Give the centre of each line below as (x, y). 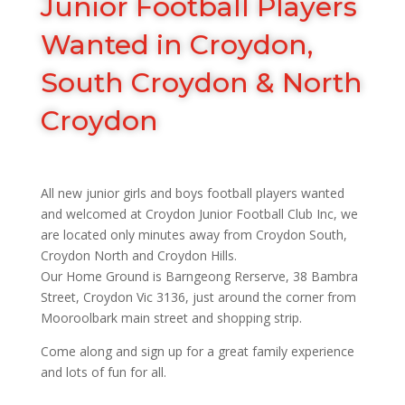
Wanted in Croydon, (176, 44)
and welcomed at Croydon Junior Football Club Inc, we (199, 213)
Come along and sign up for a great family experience (197, 351)
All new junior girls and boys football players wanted (192, 193)
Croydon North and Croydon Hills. (138, 255)
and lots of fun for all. (103, 372)
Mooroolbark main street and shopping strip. (171, 317)
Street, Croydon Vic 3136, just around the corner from (198, 297)
